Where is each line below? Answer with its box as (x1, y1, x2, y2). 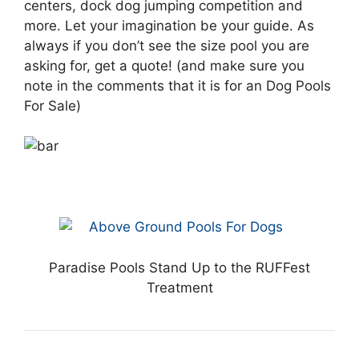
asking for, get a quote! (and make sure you (24, 57, 305, 74)
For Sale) (24, 97, 81, 114)
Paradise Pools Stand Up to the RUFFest (49, 259, 310, 276)
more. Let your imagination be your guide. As (24, 17, 314, 34)
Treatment (146, 279, 213, 296)
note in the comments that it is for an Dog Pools (24, 77, 331, 94)
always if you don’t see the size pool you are (24, 37, 309, 54)
